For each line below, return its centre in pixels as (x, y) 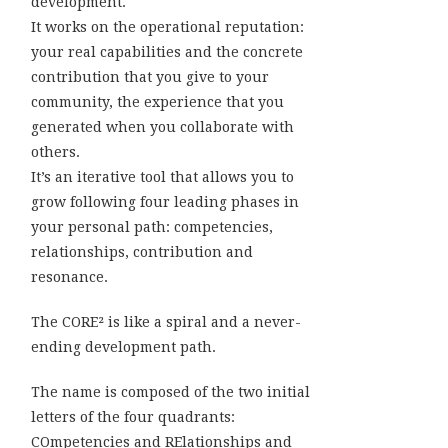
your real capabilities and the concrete (167, 51)
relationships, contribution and (142, 251)
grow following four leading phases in (165, 201)
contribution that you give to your (150, 76)
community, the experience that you (157, 101)
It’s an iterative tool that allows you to (162, 176)
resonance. (69, 276)
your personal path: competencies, (152, 226)
